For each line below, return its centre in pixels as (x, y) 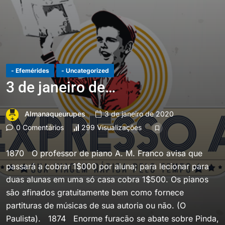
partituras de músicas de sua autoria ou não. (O (96, 205)
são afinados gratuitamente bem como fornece (95, 192)
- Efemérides (30, 71)
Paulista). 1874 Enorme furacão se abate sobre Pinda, (113, 218)
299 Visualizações (111, 128)
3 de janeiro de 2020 (138, 114)
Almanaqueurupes (55, 114)
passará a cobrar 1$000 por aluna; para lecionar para (107, 166)
